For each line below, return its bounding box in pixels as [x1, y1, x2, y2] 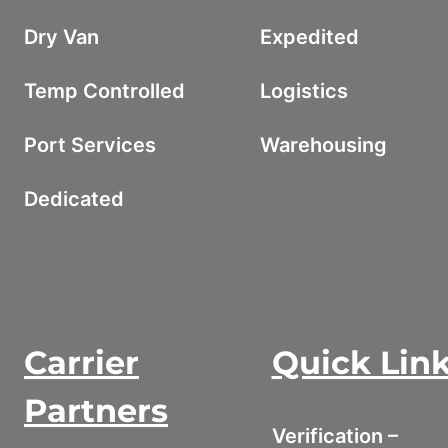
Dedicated [24, 186, 124, 211]
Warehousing [259, 132, 387, 157]
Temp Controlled [24, 78, 185, 103]
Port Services [24, 132, 156, 157]
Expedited [259, 24, 359, 49]
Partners [24, 390, 168, 430]
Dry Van [24, 24, 99, 49]
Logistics [259, 78, 348, 103]
